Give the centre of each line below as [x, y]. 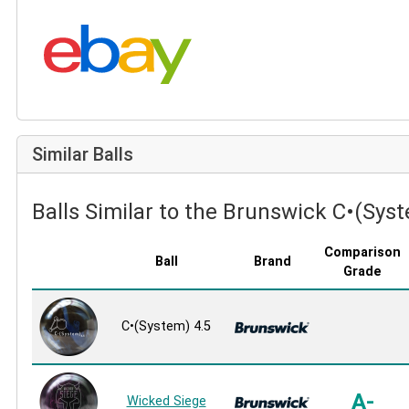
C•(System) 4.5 [166, 327]
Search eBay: [76, 28]
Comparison [362, 253]
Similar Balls [83, 155]
